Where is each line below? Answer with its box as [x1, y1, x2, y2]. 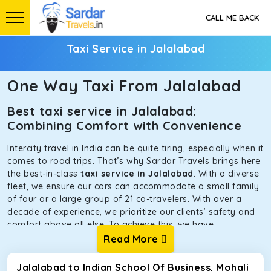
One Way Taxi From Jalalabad [7, 76, 241, 95]
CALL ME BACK [206, 13, 259, 22]
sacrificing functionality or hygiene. [7, 257, 159, 268]
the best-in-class [7, 168, 80, 179]
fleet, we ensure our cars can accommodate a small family [7, 181, 259, 192]
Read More [103, 233, 162, 245]
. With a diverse [193, 168, 260, 179]
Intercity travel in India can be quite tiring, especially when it [7, 143, 264, 154]
